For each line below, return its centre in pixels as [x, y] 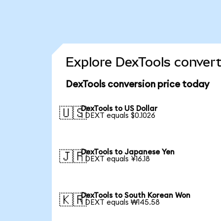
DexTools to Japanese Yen [128, 152]
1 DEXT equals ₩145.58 [121, 202]
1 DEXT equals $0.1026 [118, 116]
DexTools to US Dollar [119, 109]
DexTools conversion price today [137, 85]
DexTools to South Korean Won [136, 195]
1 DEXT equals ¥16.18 [116, 159]
